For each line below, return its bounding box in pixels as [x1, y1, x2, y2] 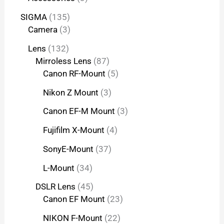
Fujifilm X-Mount [43, 125, 105, 135]
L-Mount [43, 162, 75, 173]
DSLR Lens [35, 181, 76, 192]
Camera [28, 24, 58, 35]
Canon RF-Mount [43, 68, 106, 78]
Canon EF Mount [43, 194, 105, 204]
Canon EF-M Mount [43, 106, 115, 116]
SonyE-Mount [43, 143, 94, 154]
